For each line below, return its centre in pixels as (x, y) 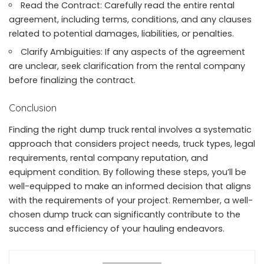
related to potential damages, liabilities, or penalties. (121, 33)
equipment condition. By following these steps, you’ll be (128, 172)
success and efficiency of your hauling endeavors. (117, 229)
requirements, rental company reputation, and (108, 158)
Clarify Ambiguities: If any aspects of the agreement (133, 52)
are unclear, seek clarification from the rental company (127, 66)
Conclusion (33, 107)
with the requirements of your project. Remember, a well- (131, 201)
